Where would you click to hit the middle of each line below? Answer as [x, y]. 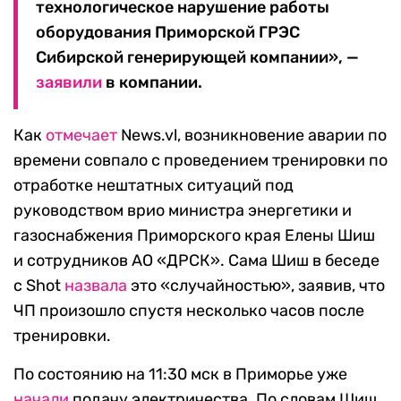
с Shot [39, 286]
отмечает [81, 136]
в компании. [152, 83]
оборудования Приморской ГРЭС [168, 33]
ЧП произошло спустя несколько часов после [189, 311]
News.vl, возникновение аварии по [252, 136]
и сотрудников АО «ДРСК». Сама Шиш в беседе [196, 261]
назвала [96, 286]
